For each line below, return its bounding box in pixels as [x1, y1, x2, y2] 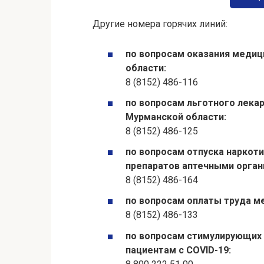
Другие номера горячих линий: [93, 18, 227, 29]
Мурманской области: [126, 111, 226, 123]
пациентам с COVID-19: [126, 244, 231, 256]
